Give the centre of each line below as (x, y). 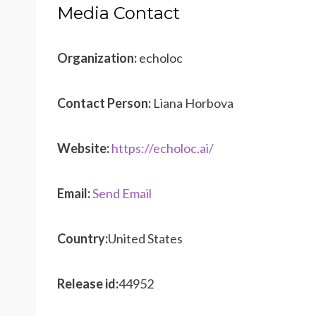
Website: (83, 148)
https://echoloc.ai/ (163, 148)
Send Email (122, 194)
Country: (83, 239)
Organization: (97, 58)
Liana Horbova (192, 103)
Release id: (88, 284)
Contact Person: (104, 103)
